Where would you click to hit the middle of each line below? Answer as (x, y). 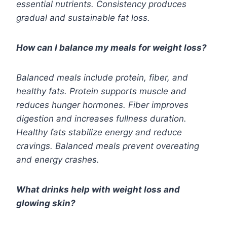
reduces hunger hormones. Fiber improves (102, 105)
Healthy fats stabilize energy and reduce (99, 133)
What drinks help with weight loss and (98, 190)
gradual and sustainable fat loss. (83, 18)
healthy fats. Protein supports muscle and (101, 91)
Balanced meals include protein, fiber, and (102, 78)
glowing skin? (46, 203)
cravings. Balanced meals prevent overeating (108, 146)
